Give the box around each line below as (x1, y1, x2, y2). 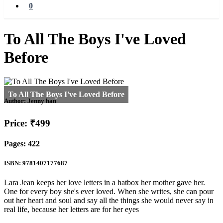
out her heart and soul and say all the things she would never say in (4, 196, 214, 205)
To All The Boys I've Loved (4, 29, 186, 48)
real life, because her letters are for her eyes (4, 205, 139, 214)
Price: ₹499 (4, 117, 50, 128)
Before (4, 48, 48, 66)
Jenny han (27, 97, 56, 105)
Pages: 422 (4, 139, 40, 148)
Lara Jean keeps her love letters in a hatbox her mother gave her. (4, 178, 205, 187)
